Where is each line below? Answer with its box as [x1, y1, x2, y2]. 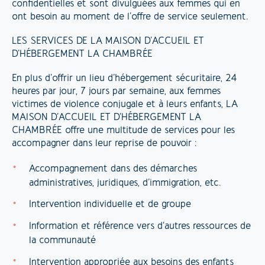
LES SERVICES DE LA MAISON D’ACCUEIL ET [12, 37, 204, 47]
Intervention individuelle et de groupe [28, 200, 191, 210]
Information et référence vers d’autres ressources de [28, 222, 251, 232]
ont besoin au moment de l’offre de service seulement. [12, 12, 248, 22]
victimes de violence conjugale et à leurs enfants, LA [12, 100, 238, 110]
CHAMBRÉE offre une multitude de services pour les [12, 126, 235, 136]
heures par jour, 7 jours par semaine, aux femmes [12, 87, 221, 97]
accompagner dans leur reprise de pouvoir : [12, 139, 196, 149]
